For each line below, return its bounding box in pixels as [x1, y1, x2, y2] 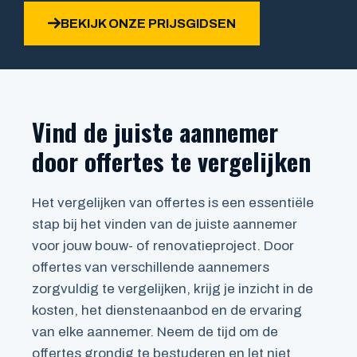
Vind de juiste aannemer [32, 112, 278, 150]
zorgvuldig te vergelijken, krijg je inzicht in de [32, 280, 313, 296]
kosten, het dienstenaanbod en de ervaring [32, 302, 302, 318]
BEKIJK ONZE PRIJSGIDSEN [61, 16, 236, 30]
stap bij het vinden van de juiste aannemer [32, 216, 297, 232]
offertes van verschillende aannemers [32, 259, 269, 275]
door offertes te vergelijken [32, 142, 311, 179]
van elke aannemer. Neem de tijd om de [32, 324, 278, 339]
